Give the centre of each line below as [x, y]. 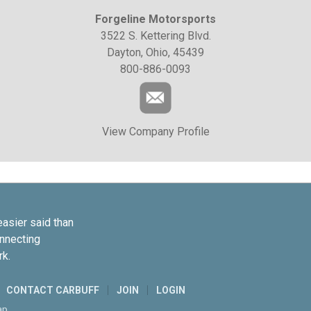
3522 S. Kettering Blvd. [155, 35]
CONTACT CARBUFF [53, 290]
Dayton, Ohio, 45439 [155, 52]
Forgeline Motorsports [155, 19]
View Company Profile [155, 131]
